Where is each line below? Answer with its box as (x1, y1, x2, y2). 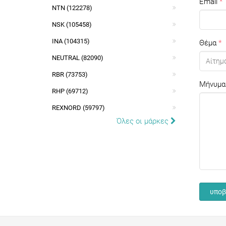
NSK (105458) (52, 21, 92, 28)
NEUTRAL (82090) (52, 54, 103, 62)
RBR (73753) (52, 71, 88, 78)
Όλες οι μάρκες (116, 117, 171, 126)
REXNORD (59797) (52, 104, 105, 111)
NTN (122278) (52, 4, 92, 12)
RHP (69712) (52, 87, 88, 95)
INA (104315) (52, 37, 90, 45)
